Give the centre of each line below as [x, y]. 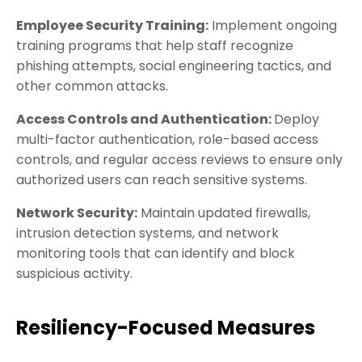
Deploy [297, 120]
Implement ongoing [273, 26]
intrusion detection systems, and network [147, 234]
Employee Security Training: [112, 26]
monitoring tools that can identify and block [156, 254]
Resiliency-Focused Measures [166, 328]
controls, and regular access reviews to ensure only [179, 160]
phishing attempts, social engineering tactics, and [174, 66]
